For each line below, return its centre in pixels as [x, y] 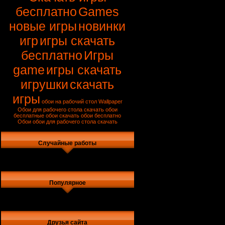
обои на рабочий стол [69, 101]
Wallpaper [110, 101]
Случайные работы [68, 143]
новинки [102, 26]
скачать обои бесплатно [90, 116]
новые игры [43, 26]
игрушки [45, 84]
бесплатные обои [36, 116]
